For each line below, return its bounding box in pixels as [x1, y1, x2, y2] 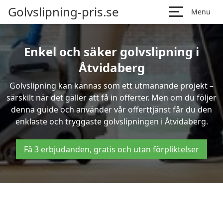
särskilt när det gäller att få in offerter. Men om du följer [6, 92, 217, 103]
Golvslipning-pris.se [8, 3, 119, 20]
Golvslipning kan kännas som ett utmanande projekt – [9, 80, 214, 91]
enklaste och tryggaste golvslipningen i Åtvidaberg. [15, 116, 208, 127]
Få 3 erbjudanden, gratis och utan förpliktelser [24, 144, 199, 155]
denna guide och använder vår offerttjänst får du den [11, 104, 212, 115]
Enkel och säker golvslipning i [24, 43, 199, 60]
